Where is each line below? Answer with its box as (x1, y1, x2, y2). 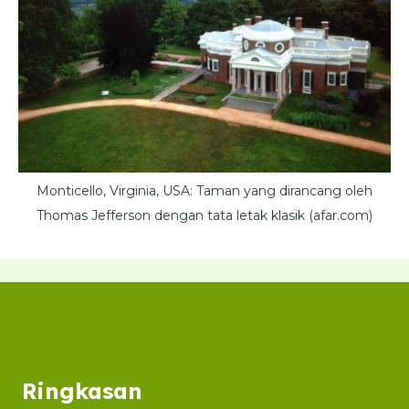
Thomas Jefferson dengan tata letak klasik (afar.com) (37, 207, 372, 225)
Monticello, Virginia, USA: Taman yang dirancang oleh (37, 183, 372, 200)
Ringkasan (22, 377, 142, 405)
